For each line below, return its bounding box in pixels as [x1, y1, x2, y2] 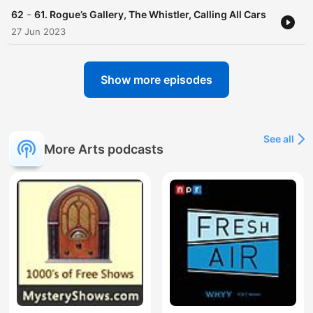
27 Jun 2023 [11, 26, 66, 38]
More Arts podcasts [44, 141, 163, 156]
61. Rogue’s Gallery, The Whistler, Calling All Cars [34, 8, 266, 21]
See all [263, 133, 294, 145]
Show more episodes [101, 73, 212, 87]
